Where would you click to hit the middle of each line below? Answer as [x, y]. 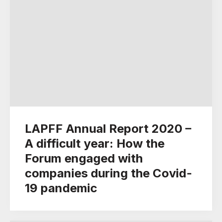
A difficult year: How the [95, 143]
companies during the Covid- [109, 173]
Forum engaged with [84, 158]
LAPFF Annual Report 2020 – [108, 129]
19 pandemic [61, 188]
